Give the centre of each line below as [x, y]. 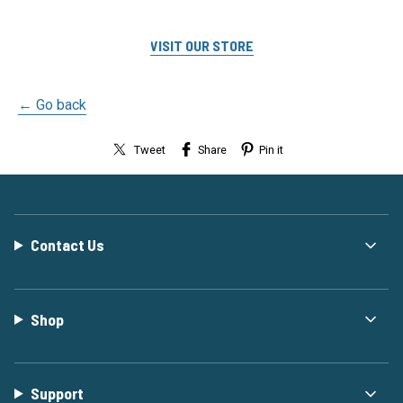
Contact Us [68, 245]
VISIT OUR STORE [201, 46]
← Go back [52, 105]
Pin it [271, 149]
